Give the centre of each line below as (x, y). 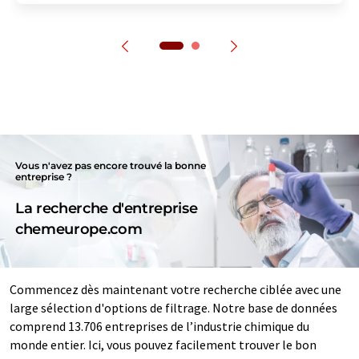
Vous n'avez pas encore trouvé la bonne (111, 165)
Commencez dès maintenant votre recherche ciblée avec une (175, 289)
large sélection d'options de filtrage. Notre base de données (173, 307)
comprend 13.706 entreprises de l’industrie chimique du (159, 326)
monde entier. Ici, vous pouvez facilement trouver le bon (163, 344)
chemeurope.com (79, 229)
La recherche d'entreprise (107, 208)
